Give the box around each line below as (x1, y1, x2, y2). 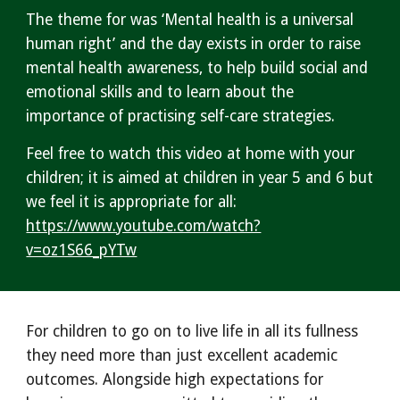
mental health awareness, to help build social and (26, 59, 369, 77)
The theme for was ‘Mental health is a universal (26, 11, 354, 29)
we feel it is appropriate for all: (26, 193, 237, 211)
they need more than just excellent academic (26, 346, 338, 364)
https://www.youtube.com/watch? (26, 217, 262, 235)
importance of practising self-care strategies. (26, 107, 336, 125)
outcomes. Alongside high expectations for (26, 371, 324, 388)
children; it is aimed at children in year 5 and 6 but (26, 169, 374, 187)
